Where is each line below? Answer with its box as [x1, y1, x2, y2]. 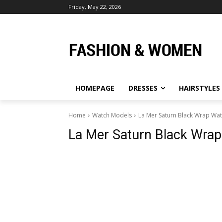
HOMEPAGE [75, 83, 114, 93]
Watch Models [92, 111, 132, 119]
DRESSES [128, 83, 158, 93]
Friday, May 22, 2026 [68, 3, 121, 10]
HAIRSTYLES [179, 83, 220, 93]
